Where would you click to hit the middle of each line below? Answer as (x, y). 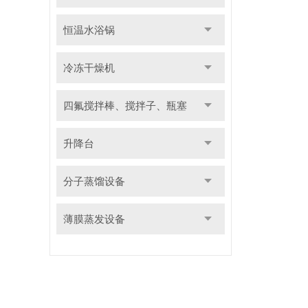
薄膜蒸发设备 (94, 219)
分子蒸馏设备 (94, 181)
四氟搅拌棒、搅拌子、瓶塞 (125, 106)
